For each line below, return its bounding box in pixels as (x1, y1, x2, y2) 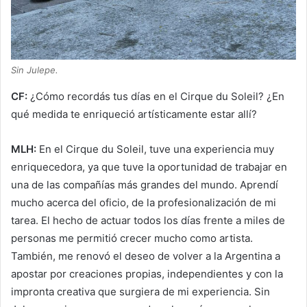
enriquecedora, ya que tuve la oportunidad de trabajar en (11, 160, 287, 173)
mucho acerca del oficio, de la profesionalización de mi (11, 195, 276, 209)
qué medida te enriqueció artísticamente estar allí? (11, 107, 257, 121)
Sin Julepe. (11, 64, 58, 75)
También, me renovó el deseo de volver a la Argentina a (11, 249, 280, 262)
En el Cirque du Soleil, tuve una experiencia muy (39, 142, 274, 156)
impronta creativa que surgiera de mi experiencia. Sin (11, 284, 270, 298)
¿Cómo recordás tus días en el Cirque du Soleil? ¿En (30, 89, 284, 103)
